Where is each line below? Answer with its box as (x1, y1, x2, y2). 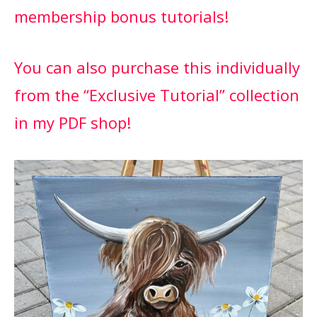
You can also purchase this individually (14, 56, 300, 78)
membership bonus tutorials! (14, 5, 233, 27)
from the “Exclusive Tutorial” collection (14, 83, 299, 105)
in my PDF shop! (14, 111, 131, 133)
